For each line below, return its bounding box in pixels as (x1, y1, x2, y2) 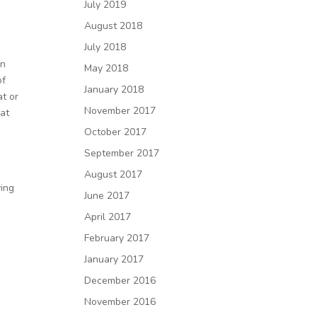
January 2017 (84, 253, 144, 266)
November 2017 (84, 104, 156, 117)
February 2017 (84, 231, 150, 245)
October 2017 (84, 125, 147, 139)
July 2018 (84, 40, 127, 54)
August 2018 (84, 19, 143, 33)
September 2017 (84, 146, 160, 160)
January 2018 (84, 83, 144, 96)
